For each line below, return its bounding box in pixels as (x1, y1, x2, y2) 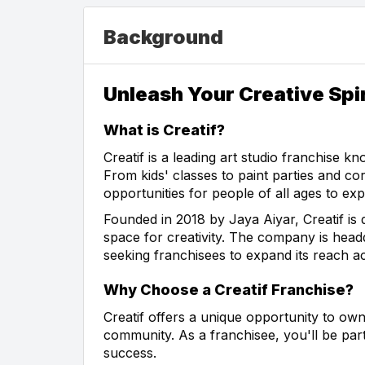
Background (103, 24, 223, 49)
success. (103, 344, 156, 361)
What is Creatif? (103, 121, 225, 139)
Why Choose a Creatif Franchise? (103, 280, 354, 298)
